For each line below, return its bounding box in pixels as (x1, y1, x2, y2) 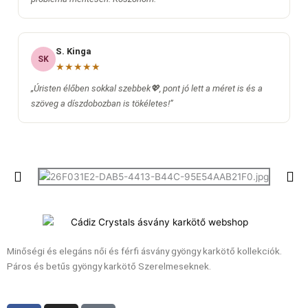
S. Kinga (56, 46, 91, 57)
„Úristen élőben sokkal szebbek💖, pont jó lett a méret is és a (31, 83, 263, 94)
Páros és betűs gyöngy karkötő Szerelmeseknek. (7, 261, 211, 272)
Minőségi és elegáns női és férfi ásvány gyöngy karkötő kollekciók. (7, 245, 282, 257)
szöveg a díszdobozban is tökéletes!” (31, 98, 173, 109)
